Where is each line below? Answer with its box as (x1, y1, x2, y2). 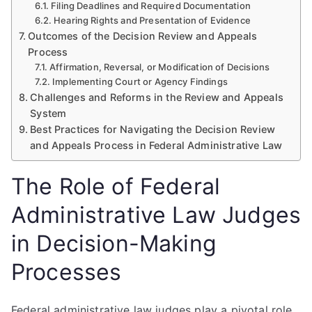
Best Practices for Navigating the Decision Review (30, 123, 276, 135)
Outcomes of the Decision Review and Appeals (28, 30, 258, 42)
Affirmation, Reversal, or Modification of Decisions (49, 61, 270, 72)
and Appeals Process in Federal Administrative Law (30, 139, 283, 151)
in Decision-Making (11, 230, 217, 257)
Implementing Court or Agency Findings (52, 76, 228, 87)
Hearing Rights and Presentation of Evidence (54, 15, 251, 26)
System (30, 107, 67, 119)
